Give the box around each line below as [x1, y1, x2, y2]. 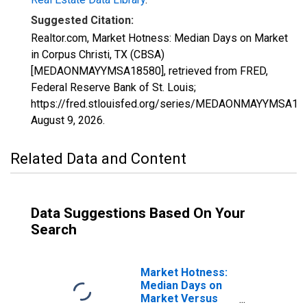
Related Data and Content [10, 150, 186, 167]
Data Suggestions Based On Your [31, 205, 245, 221]
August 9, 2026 [31, 114, 103, 127]
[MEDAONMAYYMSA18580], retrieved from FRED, [31, 64, 268, 77]
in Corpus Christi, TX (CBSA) [31, 48, 164, 61]
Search [31, 221, 77, 238]
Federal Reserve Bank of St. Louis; [31, 81, 196, 94]
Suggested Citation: [31, 14, 134, 27]
